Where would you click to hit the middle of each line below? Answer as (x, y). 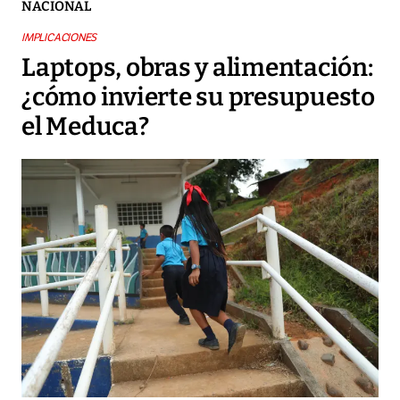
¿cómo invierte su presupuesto (198, 97)
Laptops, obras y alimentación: (197, 68)
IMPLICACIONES (59, 38)
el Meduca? (85, 127)
